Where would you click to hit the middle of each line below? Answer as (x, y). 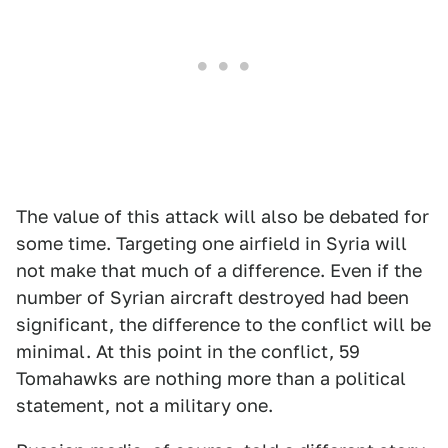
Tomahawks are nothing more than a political (211, 378)
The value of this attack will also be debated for (222, 216)
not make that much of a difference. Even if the (219, 270)
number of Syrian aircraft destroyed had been (212, 297)
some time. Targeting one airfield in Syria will (211, 243)
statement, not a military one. (144, 405)
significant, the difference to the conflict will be (223, 324)
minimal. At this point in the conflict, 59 (188, 351)
